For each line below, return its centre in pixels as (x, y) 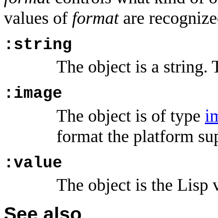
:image (33, 94)
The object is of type (131, 116)
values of (38, 18)
